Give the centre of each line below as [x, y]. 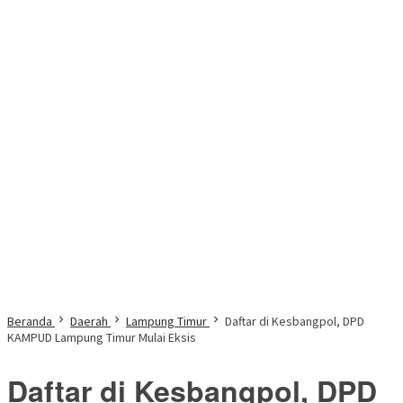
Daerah [89, 321]
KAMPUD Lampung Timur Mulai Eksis [102, 337]
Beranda [30, 321]
